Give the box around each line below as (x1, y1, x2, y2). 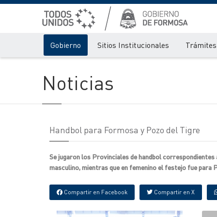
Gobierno (50, 40, 81, 50)
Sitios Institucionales (97, 40, 169, 50)
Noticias (42, 70, 114, 94)
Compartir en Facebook (62, 188, 127, 196)
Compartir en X (153, 188, 195, 196)
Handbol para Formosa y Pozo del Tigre (49, 124, 200, 135)
